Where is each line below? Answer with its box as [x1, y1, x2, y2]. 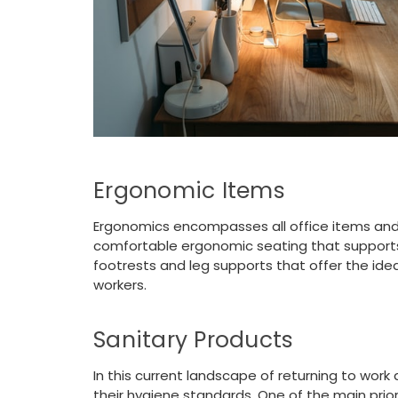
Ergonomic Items [93, 175, 285, 207]
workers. [93, 275, 147, 295]
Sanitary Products [93, 324, 294, 356]
